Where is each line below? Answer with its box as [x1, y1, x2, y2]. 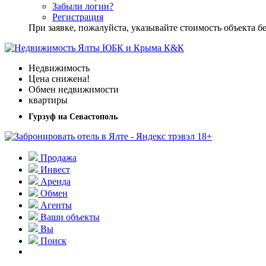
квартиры [28, 95, 68, 105]
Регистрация [52, 12, 103, 22]
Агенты [38, 200, 72, 211]
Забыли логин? [52, 1, 113, 11]
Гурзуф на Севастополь [28, 112, 118, 122]
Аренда [38, 176, 71, 187]
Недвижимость [28, 63, 90, 73]
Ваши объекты [38, 212, 100, 223]
